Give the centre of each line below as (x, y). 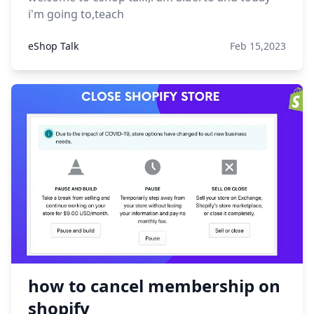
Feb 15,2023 (258, 46)
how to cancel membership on (154, 286)
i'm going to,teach (76, 14)
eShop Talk (53, 46)
